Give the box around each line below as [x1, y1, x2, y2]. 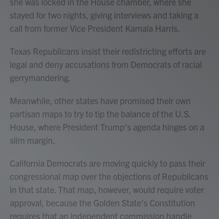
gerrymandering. [10, 72, 71, 83]
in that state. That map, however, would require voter [10, 184, 204, 195]
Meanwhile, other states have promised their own [10, 95, 191, 106]
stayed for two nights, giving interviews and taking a [10, 9, 198, 21]
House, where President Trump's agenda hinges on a [10, 121, 204, 132]
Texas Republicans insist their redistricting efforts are [10, 45, 206, 57]
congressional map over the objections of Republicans [10, 171, 208, 182]
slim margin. [10, 134, 55, 146]
